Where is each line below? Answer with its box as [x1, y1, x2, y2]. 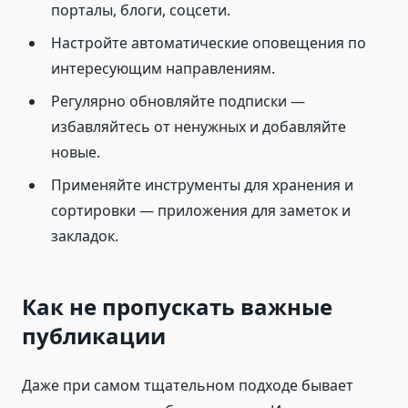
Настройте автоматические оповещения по [51, 33, 366, 54]
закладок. [51, 226, 118, 247]
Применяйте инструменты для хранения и [51, 175, 353, 196]
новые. [51, 142, 100, 163]
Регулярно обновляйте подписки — [51, 91, 305, 112]
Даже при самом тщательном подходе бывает [22, 375, 353, 396]
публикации [22, 321, 166, 352]
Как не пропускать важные [22, 291, 332, 322]
